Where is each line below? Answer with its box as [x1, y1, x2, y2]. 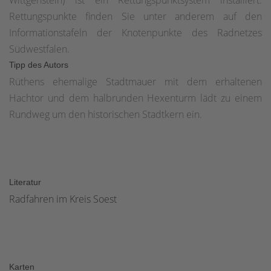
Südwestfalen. [9, 42, 70, 56]
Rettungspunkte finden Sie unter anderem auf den [9, 10, 262, 24]
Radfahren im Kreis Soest [9, 192, 117, 206]
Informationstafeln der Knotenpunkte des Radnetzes [9, 26, 262, 40]
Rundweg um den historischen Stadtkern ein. [9, 108, 202, 122]
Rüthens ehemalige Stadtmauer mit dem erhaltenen [9, 75, 262, 89]
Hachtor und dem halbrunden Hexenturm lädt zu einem [9, 91, 262, 105]
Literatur [9, 177, 41, 188]
